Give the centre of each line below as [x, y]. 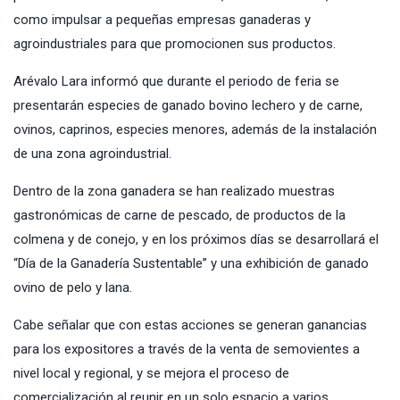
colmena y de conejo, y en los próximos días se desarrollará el [196, 240]
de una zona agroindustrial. [92, 154]
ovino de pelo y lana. [73, 288]
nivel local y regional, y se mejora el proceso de [151, 374]
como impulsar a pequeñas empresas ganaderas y [162, 20]
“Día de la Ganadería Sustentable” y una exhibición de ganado [191, 264]
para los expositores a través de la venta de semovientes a [187, 350]
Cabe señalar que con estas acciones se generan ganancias [190, 325]
